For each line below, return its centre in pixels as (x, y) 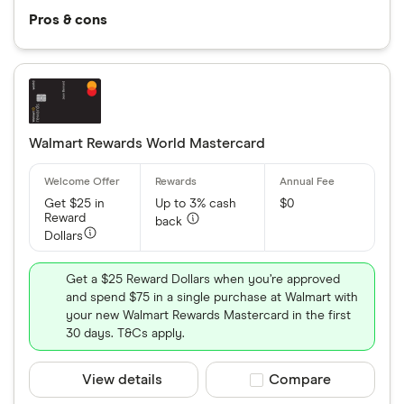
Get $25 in (74, 204)
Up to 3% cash (195, 204)
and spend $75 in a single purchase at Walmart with (212, 298)
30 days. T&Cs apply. (125, 334)
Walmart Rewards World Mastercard (147, 143)
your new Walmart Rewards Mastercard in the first (208, 316)
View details (123, 380)
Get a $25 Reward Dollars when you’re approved (203, 280)
